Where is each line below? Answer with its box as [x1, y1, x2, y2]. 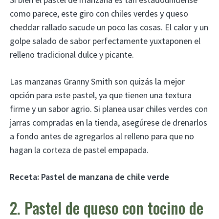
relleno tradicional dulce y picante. [10, 48, 134, 60]
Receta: [10, 171, 39, 182]
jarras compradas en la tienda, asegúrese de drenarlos [10, 116, 207, 128]
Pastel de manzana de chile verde [41, 171, 169, 182]
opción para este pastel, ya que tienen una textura [10, 89, 192, 101]
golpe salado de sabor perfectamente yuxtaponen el [10, 35, 200, 46]
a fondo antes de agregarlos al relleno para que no [10, 130, 194, 142]
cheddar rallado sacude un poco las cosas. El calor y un [10, 21, 208, 33]
